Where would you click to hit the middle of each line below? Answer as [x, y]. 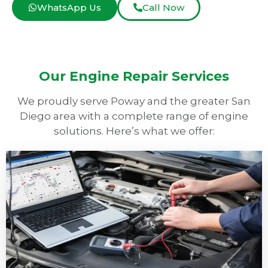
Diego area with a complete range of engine [134, 116]
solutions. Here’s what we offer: [134, 131]
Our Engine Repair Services [134, 77]
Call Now [163, 8]
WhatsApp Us [69, 8]
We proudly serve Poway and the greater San [134, 101]
